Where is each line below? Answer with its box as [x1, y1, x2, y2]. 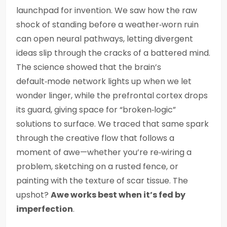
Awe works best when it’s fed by [51, 189, 185, 201]
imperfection [16, 203, 73, 215]
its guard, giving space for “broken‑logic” [16, 104, 176, 116]
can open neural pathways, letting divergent [16, 33, 193, 45]
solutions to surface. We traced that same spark [16, 118, 209, 130]
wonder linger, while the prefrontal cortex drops [16, 90, 208, 101]
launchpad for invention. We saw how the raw [16, 5, 197, 16]
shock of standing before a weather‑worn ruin [16, 19, 199, 30]
